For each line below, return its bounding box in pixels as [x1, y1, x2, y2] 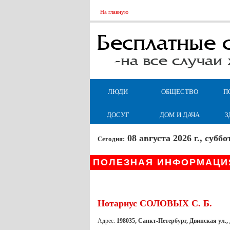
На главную [100, 9, 128, 15]
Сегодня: [97, 135, 125, 143]
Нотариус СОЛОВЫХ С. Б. [97, 198, 212, 208]
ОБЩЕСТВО [161, 87, 198, 96]
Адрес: [97, 217, 117, 224]
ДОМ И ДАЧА [159, 110, 200, 119]
